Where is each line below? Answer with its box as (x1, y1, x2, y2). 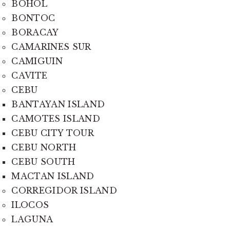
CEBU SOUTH (11, 156, 75, 167)
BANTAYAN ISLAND (11, 99, 105, 109)
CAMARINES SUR (11, 41, 91, 52)
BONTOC (11, 12, 55, 23)
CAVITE (11, 70, 48, 81)
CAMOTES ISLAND (11, 113, 100, 124)
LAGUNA (11, 214, 53, 224)
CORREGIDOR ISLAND (11, 185, 117, 196)
